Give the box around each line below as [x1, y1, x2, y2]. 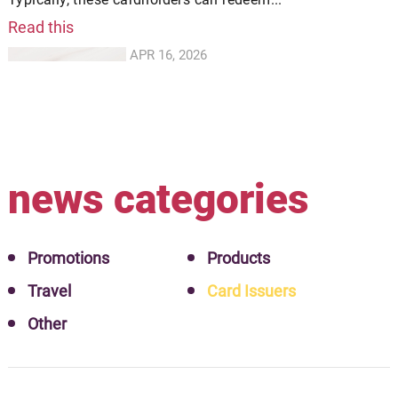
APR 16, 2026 [130, 47, 208, 64]
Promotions [27, 249, 109, 268]
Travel [27, 282, 71, 301]
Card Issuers [207, 282, 297, 301]
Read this [7, 18, 74, 37]
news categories [7, 175, 309, 224]
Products [207, 249, 271, 268]
